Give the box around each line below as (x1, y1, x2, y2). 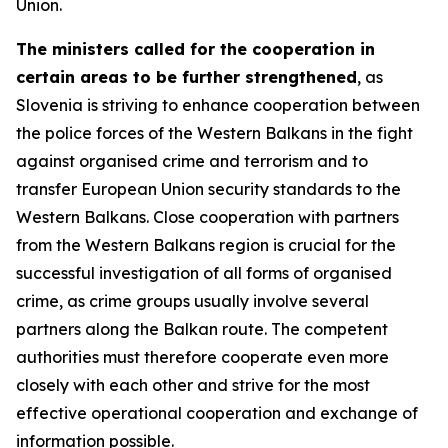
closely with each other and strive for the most (16, 375, 370, 395)
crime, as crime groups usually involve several (16, 291, 369, 311)
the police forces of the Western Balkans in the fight (16, 123, 413, 143)
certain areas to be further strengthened (16, 67, 357, 87)
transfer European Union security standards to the (16, 179, 401, 199)
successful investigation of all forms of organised (16, 263, 392, 283)
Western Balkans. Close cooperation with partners (16, 207, 399, 227)
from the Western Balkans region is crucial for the (16, 235, 396, 255)
